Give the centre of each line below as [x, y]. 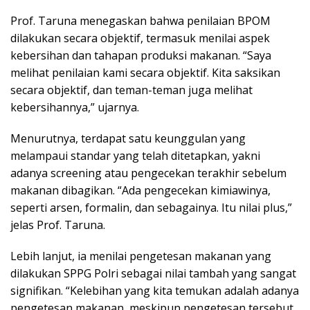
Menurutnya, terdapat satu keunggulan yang [128, 139]
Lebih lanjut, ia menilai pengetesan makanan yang [141, 256]
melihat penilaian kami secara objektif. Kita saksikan [145, 73]
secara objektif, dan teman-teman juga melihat [131, 90]
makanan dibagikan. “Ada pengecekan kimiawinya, [140, 191]
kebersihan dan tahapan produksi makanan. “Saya [141, 56]
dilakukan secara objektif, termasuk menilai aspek [140, 38]
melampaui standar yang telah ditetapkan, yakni [135, 156]
